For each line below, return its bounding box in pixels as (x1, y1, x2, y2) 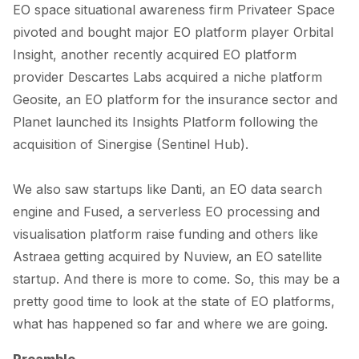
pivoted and (13, 24, 87, 40)
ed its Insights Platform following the (97, 114, 318, 130)
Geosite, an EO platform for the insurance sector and (13, 91, 337, 107)
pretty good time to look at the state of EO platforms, (13, 293, 335, 309)
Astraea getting (13, 248, 108, 264)
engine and (13, 204, 83, 220)
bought (87, 24, 131, 40)
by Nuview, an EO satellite (160, 248, 322, 264)
